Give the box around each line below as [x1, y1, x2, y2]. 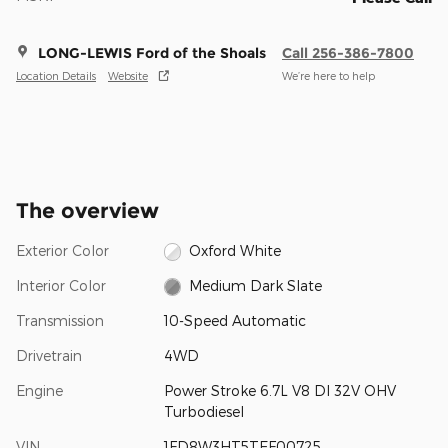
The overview [16, 197, 159, 223]
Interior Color [16, 276, 106, 294]
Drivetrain [16, 346, 82, 364]
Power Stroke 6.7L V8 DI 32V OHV [163, 381, 396, 399]
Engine [16, 381, 63, 399]
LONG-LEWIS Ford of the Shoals [38, 43, 266, 62]
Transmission [16, 311, 104, 329]
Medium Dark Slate [189, 276, 323, 294]
